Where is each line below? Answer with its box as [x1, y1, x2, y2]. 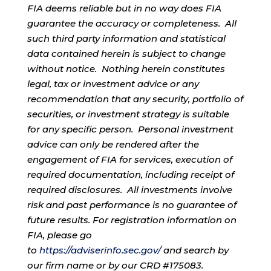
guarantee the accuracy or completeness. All [27, 17, 237, 29]
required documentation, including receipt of [27, 168, 234, 180]
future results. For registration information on [27, 214, 237, 226]
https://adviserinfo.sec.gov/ [39, 244, 161, 256]
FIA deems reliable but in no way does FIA [27, 2, 221, 14]
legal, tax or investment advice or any [27, 77, 199, 90]
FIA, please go [27, 229, 92, 241]
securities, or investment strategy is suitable [27, 108, 229, 120]
